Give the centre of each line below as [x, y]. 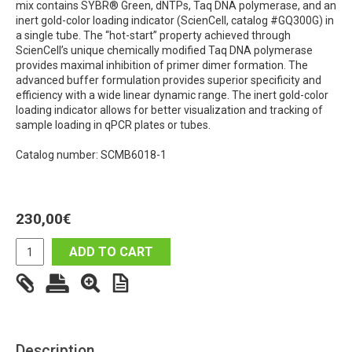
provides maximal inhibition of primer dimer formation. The [162, 66]
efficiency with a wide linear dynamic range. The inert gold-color [172, 95]
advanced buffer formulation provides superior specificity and [169, 81]
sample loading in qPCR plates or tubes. [113, 125]
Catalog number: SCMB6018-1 [91, 155]
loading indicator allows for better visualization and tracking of [169, 110]
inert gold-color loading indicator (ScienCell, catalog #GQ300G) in [175, 21]
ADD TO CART [111, 252]
